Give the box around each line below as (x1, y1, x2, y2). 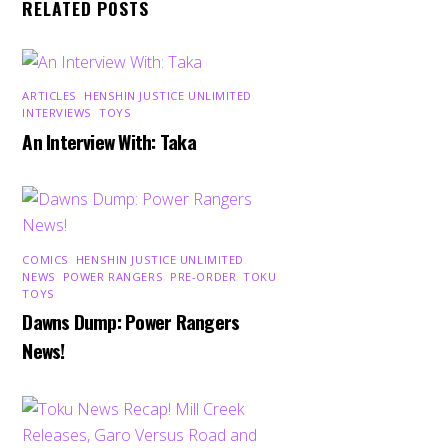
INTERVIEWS (22, 105, 93, 121)
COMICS (22, 251, 69, 267)
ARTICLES (22, 88, 77, 104)
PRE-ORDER (170, 268, 237, 284)
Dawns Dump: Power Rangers (22, 307, 240, 337)
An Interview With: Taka (22, 126, 196, 156)
